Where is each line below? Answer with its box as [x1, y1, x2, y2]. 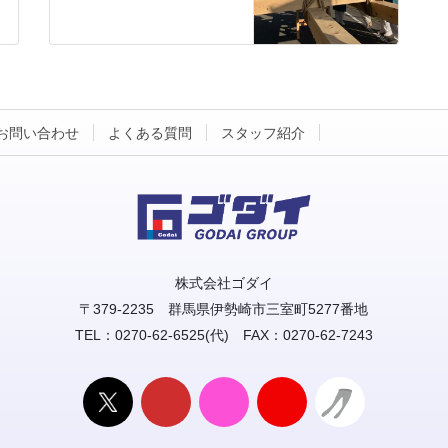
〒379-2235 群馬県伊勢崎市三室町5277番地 [79, 301, 369, 318]
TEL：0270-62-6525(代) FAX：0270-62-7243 [74, 327, 373, 344]
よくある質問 [108, 125, 192, 142]
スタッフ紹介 [221, 125, 305, 142]
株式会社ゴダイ [174, 275, 273, 292]
